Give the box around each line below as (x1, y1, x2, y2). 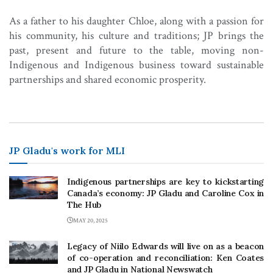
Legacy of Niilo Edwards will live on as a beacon (67, 241, 264, 252)
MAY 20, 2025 (73, 217, 108, 225)
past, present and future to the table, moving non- (9, 43, 264, 57)
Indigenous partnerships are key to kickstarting (67, 176, 264, 188)
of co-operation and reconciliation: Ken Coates (67, 252, 264, 264)
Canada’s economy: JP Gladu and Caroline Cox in (67, 188, 264, 199)
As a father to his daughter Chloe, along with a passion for (9, 13, 264, 28)
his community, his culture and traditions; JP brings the (9, 28, 264, 43)
